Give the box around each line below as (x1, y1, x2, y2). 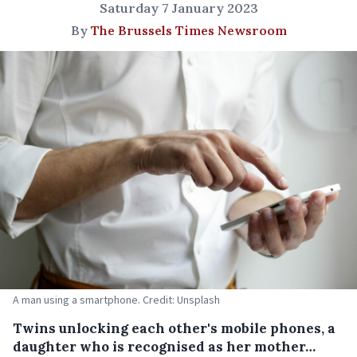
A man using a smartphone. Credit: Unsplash (13, 292, 220, 307)
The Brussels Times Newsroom (90, 22, 287, 38)
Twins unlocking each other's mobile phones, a (13, 319, 335, 337)
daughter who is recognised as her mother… (13, 337, 316, 355)
